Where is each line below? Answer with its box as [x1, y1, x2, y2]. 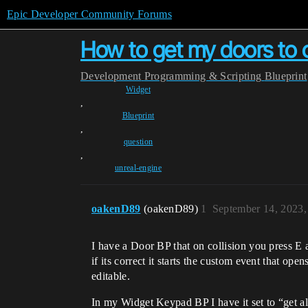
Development [80, 70, 142, 82]
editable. [91, 270, 130, 282]
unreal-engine [114, 163, 162, 173]
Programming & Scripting [144, 70, 262, 82]
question [123, 137, 153, 146]
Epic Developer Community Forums [7, 8, 172, 20]
